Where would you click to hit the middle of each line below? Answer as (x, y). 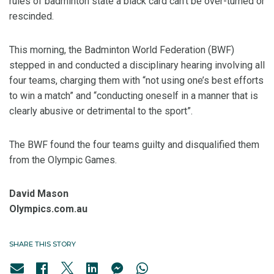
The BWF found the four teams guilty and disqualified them (134, 145)
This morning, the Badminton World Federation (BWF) (122, 50)
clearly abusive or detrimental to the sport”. (101, 111)
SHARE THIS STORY (43, 244)
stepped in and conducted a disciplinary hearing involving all (137, 65)
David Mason (39, 194)
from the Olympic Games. (63, 160)
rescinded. (31, 16)
